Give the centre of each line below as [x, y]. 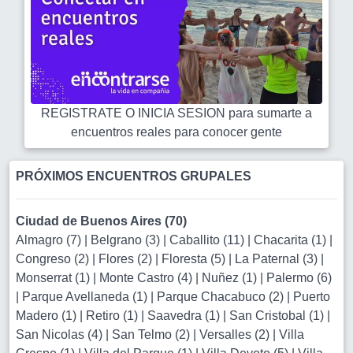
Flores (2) [127, 259]
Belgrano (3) [127, 240]
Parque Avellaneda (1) [86, 297]
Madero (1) [48, 316]
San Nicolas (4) [61, 334]
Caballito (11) [208, 240]
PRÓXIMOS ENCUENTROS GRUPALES [134, 176]
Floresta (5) [195, 259]
